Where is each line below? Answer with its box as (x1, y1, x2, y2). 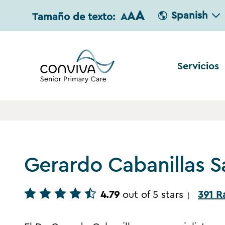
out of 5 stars (123, 190, 183, 200)
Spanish (171, 11, 208, 21)
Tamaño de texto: (32, 12, 116, 22)
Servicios (177, 59, 219, 72)
